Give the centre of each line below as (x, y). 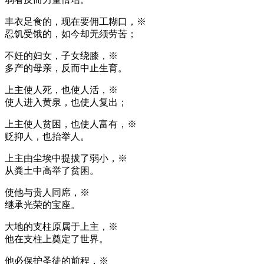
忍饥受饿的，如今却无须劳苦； (71, 34)
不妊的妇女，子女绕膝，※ (61, 55)
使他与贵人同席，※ (47, 192)
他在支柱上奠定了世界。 (57, 239)
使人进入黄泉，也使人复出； (66, 102)
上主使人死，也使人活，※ (61, 90)
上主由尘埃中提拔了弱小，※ (66, 158)
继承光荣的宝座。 (42, 204)
